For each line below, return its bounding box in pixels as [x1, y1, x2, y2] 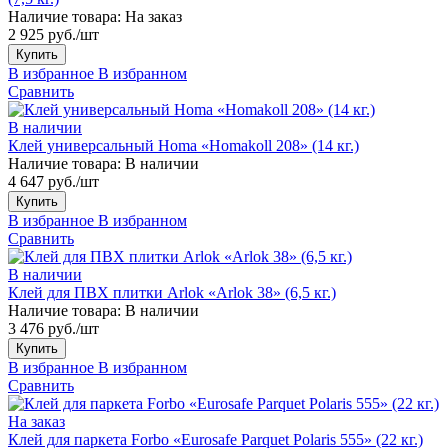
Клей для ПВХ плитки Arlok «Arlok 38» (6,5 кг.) [8, 283, 336, 301]
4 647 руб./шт [8, 172, 99, 190]
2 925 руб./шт [8, 25, 99, 43]
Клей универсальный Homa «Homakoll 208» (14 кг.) [8, 136, 359, 154]
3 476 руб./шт [8, 319, 99, 337]
